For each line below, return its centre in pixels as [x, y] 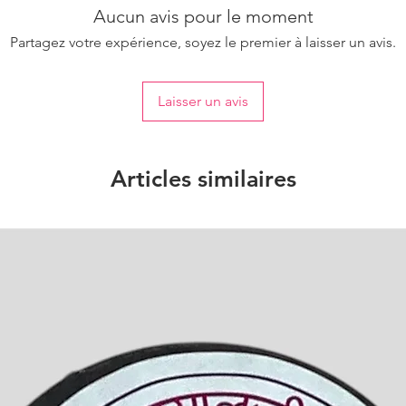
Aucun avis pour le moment [203, 17]
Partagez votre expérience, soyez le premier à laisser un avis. [203, 43]
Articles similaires [203, 179]
